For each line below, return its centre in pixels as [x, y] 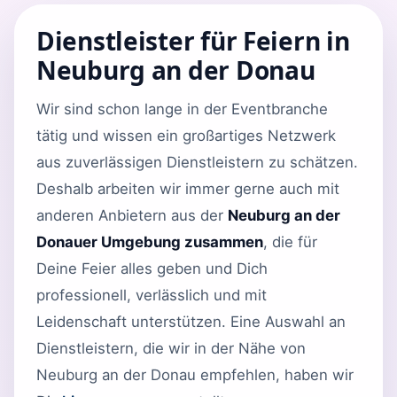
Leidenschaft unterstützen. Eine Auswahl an [191, 321]
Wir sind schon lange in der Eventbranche [182, 109]
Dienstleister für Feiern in [193, 40]
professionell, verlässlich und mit [152, 295]
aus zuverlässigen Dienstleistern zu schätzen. [197, 162]
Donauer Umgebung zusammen [150, 241]
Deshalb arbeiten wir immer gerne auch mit [188, 188]
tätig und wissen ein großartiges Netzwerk [186, 135]
